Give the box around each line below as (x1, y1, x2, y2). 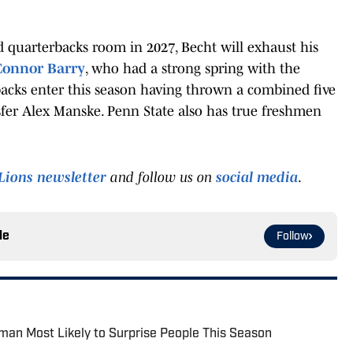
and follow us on (106, 169, 216, 185)
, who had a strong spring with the (85, 60, 300, 76)
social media (216, 169, 298, 185)
